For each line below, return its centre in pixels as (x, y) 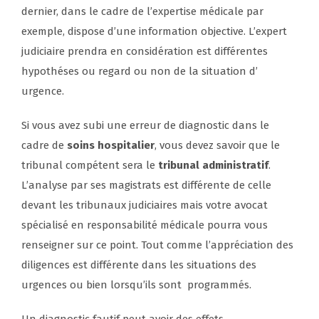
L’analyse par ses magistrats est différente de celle (146, 185)
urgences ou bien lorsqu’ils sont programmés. (136, 285)
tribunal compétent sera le (90, 166)
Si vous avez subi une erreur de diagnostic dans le (145, 126)
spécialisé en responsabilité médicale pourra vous (145, 225)
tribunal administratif (213, 166)
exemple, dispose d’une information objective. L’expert (154, 32)
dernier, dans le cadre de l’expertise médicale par (142, 12)
